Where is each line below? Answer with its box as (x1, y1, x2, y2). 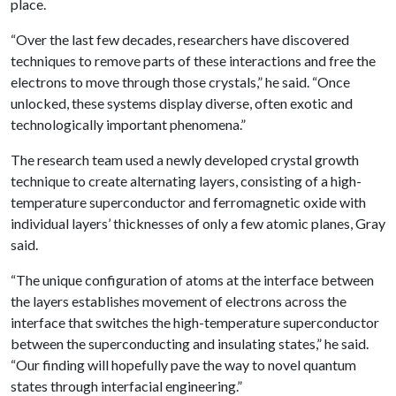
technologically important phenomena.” (11, 116, 246, 133)
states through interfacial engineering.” (11, 377, 242, 394)
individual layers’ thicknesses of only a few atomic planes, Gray (11, 215, 385, 232)
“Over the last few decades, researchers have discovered (11, 31, 349, 48)
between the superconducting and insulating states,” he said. (11, 335, 369, 352)
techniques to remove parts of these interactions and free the (11, 52, 376, 69)
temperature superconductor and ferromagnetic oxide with (11, 194, 366, 210)
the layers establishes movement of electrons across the (11, 293, 346, 309)
